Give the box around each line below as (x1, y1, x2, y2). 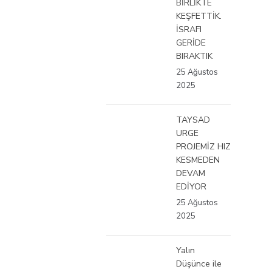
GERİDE (176, 36, 206, 49)
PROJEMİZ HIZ (176, 140, 231, 152)
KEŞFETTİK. (176, 10, 222, 22)
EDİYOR (176, 180, 206, 192)
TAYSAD (176, 114, 210, 126)
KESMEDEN (176, 154, 220, 166)
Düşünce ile (176, 257, 222, 270)
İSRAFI (176, 23, 202, 35)
